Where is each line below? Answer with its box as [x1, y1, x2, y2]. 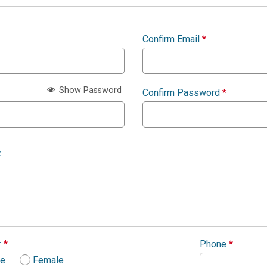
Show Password [57, 85, 122, 95]
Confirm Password [142, 87, 222, 99]
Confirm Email [142, 33, 202, 45]
